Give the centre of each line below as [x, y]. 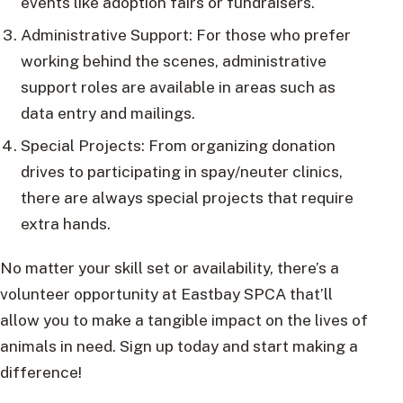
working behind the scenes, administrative [173, 61]
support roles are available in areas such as [178, 87]
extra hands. [65, 224]
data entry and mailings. [107, 113]
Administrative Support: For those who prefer [185, 35]
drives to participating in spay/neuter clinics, [181, 172]
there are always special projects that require [187, 198]
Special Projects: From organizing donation [178, 146]
